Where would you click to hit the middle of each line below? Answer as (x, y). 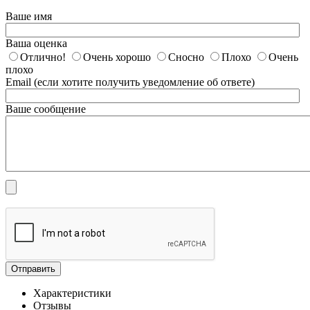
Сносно (186, 57)
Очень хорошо (117, 57)
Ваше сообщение (46, 109)
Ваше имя (29, 16)
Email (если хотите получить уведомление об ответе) (130, 82)
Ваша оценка (36, 43)
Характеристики (72, 293)
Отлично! (43, 57)
